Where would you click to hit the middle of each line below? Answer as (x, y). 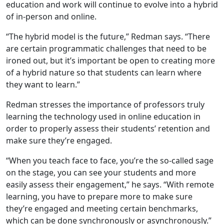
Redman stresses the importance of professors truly (105, 104)
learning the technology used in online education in (103, 116)
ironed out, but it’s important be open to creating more (110, 60)
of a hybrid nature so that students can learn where (104, 72)
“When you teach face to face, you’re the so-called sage (110, 160)
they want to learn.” (44, 84)
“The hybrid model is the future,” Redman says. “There (108, 36)
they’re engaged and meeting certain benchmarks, (102, 208)
